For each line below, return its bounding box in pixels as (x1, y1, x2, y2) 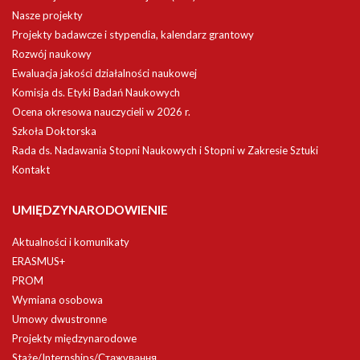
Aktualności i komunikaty (12, 235, 129, 248)
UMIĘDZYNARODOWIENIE (12, 202, 168, 217)
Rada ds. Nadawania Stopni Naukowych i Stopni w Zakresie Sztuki (12, 144, 318, 157)
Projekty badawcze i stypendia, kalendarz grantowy (12, 28, 254, 41)
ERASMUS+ (12, 255, 65, 268)
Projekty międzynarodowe (12, 332, 137, 345)
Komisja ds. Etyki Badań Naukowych (12, 86, 180, 99)
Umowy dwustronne (12, 313, 107, 325)
